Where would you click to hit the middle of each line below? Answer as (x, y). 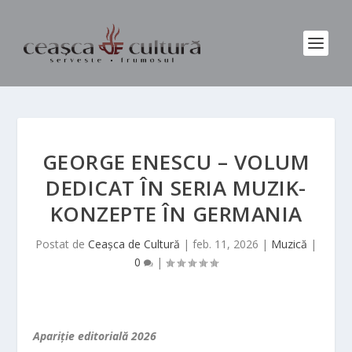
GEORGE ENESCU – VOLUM (176, 162)
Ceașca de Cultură (134, 244)
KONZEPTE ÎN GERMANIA (176, 214)
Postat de (62, 244)
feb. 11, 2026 (225, 244)
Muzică (289, 244)
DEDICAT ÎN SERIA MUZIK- (176, 188)
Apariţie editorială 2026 (95, 336)
